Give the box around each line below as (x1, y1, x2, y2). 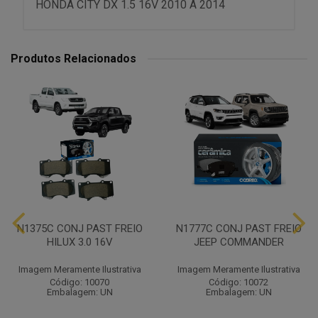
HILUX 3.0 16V (46, 236, 113, 248)
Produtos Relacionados (11, 52, 136, 65)
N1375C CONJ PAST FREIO (16, 222, 143, 235)
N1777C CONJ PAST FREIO (175, 222, 302, 235)
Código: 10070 (50, 277, 109, 287)
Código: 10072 (209, 277, 268, 287)
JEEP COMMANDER (193, 236, 284, 248)
